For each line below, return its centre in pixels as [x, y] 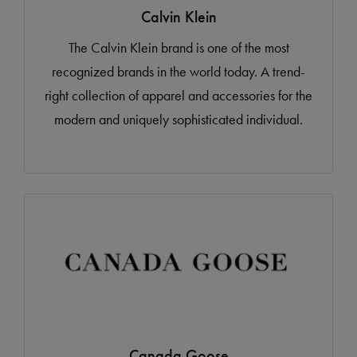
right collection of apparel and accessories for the [178, 96]
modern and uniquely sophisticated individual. [178, 120]
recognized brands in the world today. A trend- [178, 72]
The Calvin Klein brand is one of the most [178, 48]
